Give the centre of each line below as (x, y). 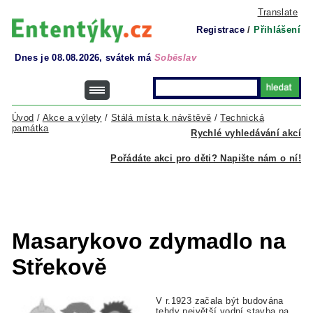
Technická (242, 118)
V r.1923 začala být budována (220, 301)
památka (30, 128)
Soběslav (175, 58)
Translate (277, 12)
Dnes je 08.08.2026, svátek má (85, 58)
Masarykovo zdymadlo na (149, 241)
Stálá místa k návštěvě (161, 118)
